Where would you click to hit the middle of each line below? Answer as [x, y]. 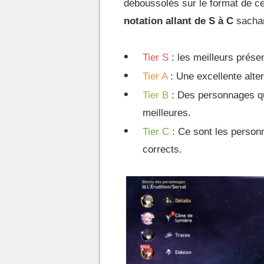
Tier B [156, 95]
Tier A [155, 76]
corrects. [162, 149]
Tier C [156, 132]
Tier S [156, 57]
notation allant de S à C [179, 21]
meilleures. [167, 113]
